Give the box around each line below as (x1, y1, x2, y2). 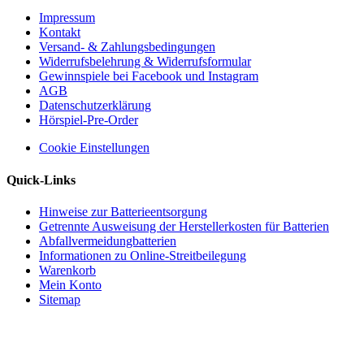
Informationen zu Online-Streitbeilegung (39, 248, 246, 262)
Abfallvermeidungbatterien (39, 233, 176, 248)
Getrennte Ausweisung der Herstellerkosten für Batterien (39, 219, 329, 233)
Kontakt (39, 25, 80, 40)
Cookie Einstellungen (39, 141, 149, 155)
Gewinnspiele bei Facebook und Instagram (39, 69, 258, 84)
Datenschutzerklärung (39, 98, 151, 113)
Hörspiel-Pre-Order (39, 113, 138, 128)
